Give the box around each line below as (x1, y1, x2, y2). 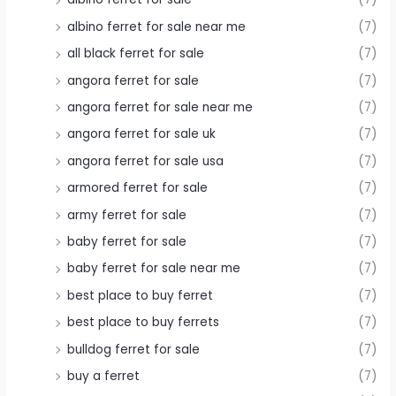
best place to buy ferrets (67, 314, 220, 331)
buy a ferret (67, 367, 141, 385)
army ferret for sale (67, 206, 187, 224)
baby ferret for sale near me (67, 260, 241, 278)
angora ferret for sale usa (67, 152, 225, 170)
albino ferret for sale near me (67, 18, 247, 35)
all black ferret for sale (67, 45, 205, 63)
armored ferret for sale (67, 179, 209, 197)
